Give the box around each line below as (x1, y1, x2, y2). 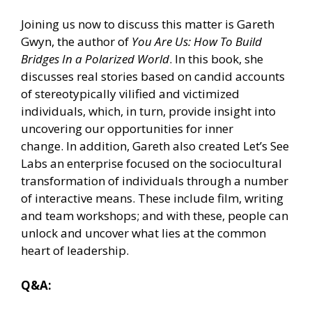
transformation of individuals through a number (21, 172, 288, 189)
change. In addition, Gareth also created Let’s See (21, 137, 289, 154)
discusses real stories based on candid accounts (21, 68, 285, 84)
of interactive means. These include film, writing (21, 189, 283, 206)
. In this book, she (169, 50, 263, 67)
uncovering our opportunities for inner (21, 120, 233, 136)
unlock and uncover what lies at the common (21, 224, 266, 241)
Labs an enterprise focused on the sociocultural (21, 155, 282, 171)
